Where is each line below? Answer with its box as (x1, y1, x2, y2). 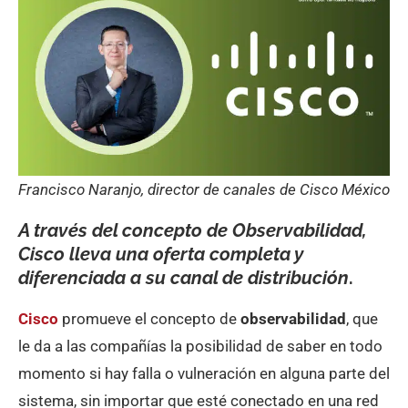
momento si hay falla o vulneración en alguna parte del (18, 364, 390, 383)
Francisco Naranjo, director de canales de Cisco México (18, 180, 390, 199)
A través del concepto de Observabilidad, (18, 219, 367, 242)
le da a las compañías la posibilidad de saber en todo (18, 337, 382, 356)
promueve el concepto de (58, 310, 240, 329)
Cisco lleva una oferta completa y (18, 243, 303, 266)
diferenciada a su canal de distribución (18, 267, 349, 290)
